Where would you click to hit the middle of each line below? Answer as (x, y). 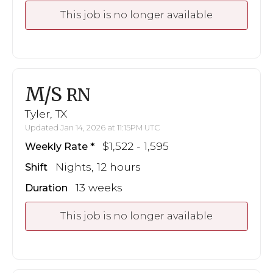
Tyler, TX (46, 114)
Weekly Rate (56, 147)
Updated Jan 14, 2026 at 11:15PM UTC (93, 128)
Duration (46, 188)
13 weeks (99, 188)
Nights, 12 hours (98, 167)
